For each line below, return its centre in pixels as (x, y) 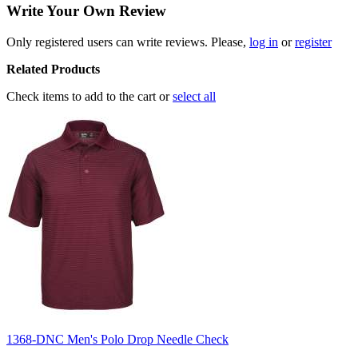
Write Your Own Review (86, 10)
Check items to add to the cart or (89, 96)
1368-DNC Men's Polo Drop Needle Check (117, 339)
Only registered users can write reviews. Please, (128, 42)
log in (264, 42)
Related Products (53, 69)
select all (194, 96)
